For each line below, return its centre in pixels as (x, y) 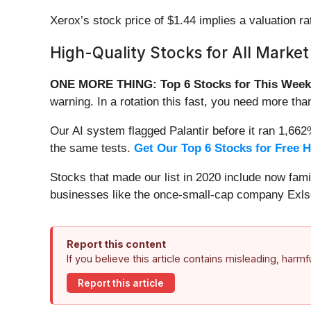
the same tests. (92, 149)
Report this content (116, 244)
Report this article (121, 283)
